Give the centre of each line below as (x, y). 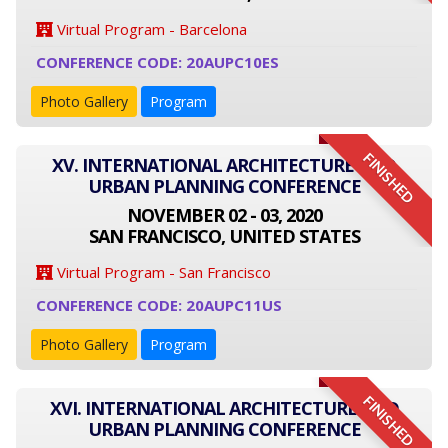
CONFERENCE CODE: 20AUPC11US (159, 305)
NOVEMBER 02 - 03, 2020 (224, 215)
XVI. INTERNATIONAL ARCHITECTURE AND (224, 408)
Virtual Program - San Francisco (162, 272)
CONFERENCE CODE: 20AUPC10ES (157, 62)
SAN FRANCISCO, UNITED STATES (224, 236)
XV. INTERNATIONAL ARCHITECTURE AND (224, 165)
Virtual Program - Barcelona (150, 29)
